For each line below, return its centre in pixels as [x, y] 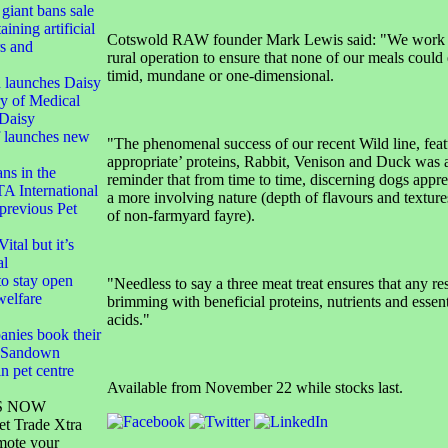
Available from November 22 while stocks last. [254, 387]
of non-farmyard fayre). [184, 215]
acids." [128, 319]
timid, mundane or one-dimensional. [222, 75]
